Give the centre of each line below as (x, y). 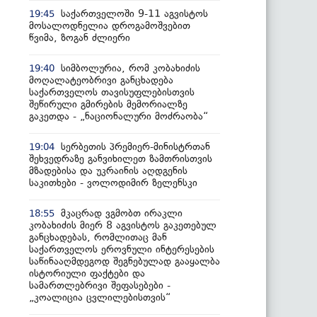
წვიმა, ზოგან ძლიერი (80, 38)
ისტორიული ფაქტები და (87, 273)
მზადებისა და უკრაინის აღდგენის (108, 171)
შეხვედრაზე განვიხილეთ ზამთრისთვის (121, 158)
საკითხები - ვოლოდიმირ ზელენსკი (113, 183)
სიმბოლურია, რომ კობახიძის (131, 68)
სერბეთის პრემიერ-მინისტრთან (136, 146)
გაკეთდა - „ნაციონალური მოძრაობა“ (119, 116)
